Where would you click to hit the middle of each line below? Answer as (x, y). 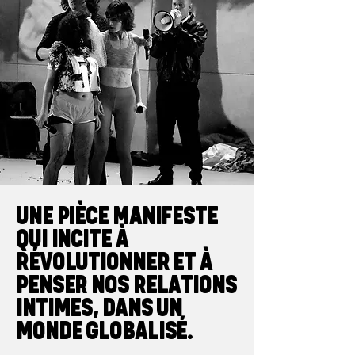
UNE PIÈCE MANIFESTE (117, 216)
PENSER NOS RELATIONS (126, 285)
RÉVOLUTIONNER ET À (115, 262)
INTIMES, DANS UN (99, 308)
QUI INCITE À (72, 239)
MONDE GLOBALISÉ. (105, 331)
